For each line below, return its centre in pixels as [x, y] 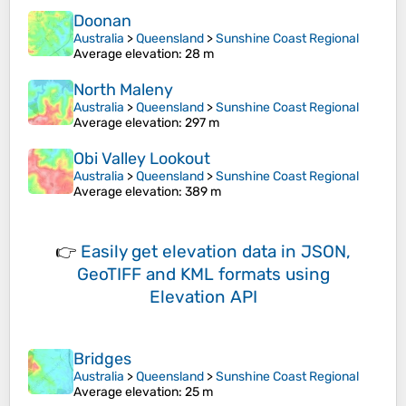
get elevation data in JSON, [241, 252]
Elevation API [203, 297]
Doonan [102, 21]
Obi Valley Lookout [142, 159]
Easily [106, 252]
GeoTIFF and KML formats [179, 275]
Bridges [102, 359]
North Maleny [123, 90]
